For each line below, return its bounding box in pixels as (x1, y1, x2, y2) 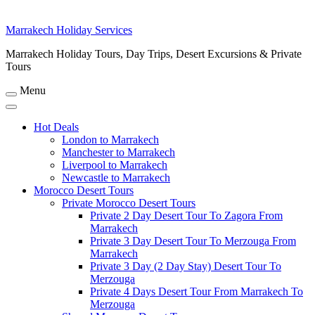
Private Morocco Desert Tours (62, 197, 195, 209)
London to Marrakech (62, 134, 159, 146)
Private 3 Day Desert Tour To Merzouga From (90, 235, 296, 247)
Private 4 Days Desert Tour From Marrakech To (90, 285, 303, 297)
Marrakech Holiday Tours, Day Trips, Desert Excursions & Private (6, 48, 302, 60)
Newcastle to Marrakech (62, 172, 170, 184)
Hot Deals (34, 121, 79, 133)
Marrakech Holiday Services (6, 24, 132, 36)
